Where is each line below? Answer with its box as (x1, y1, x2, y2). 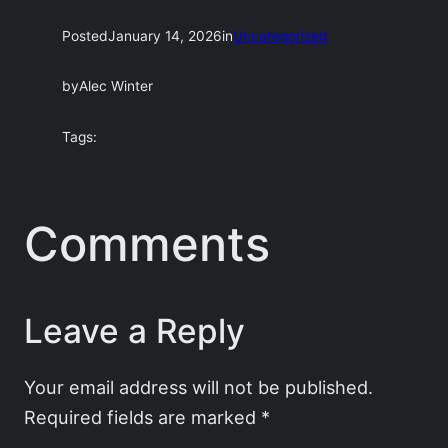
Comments (24, 214, 270, 272)
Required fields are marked (24, 406, 261, 429)
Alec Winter (79, 78, 154, 95)
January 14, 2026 (108, 27, 223, 44)
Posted (62, 27, 109, 44)
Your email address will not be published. (24, 376, 373, 399)
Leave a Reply (24, 310, 245, 351)
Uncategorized (233, 27, 329, 44)
